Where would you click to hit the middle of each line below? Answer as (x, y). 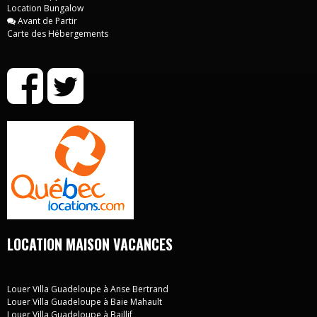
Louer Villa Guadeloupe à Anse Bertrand (88, 289)
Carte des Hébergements (58, 33)
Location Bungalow (45, 8)
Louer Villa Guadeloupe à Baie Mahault (85, 301)
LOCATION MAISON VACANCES (90, 244)
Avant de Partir (46, 21)
